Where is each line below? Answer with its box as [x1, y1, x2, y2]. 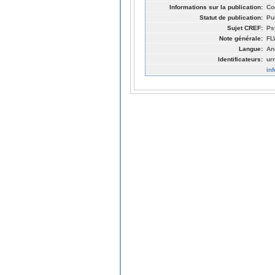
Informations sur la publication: [169, 3, 263, 10]
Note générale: [219, 34, 263, 42]
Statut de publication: [199, 14, 263, 21]
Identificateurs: [218, 55, 263, 63]
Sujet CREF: [227, 24, 263, 31]
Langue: [239, 45, 263, 52]
